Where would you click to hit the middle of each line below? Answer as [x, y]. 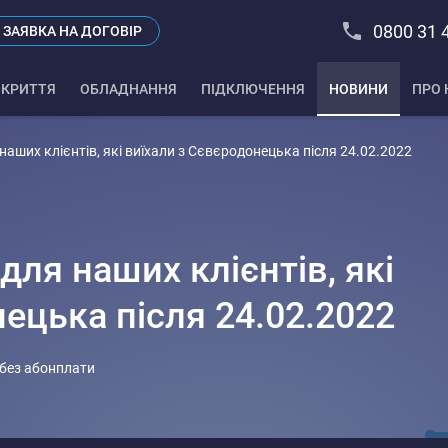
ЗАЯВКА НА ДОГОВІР [72, 31]
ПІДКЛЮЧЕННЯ [253, 89]
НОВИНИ [358, 89]
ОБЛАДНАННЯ [128, 89]
